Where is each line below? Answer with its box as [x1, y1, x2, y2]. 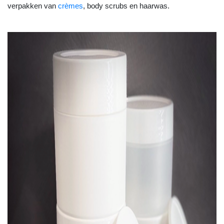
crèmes [58, 1, 83, 10]
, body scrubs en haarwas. [83, 1, 169, 10]
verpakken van [7, 1, 58, 10]
